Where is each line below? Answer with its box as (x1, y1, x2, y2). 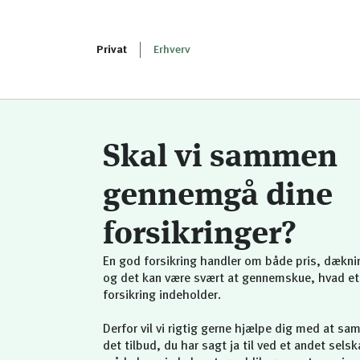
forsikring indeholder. (103, 289, 221, 302)
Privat (96, 43, 127, 55)
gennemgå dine (103, 180, 333, 212)
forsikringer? (103, 219, 297, 251)
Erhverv (153, 43, 190, 55)
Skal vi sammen (103, 141, 337, 174)
